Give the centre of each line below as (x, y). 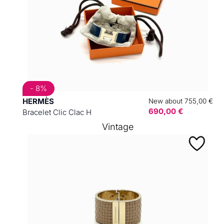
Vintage (117, 127)
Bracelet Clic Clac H (57, 112)
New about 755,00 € (180, 101)
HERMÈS (38, 101)
